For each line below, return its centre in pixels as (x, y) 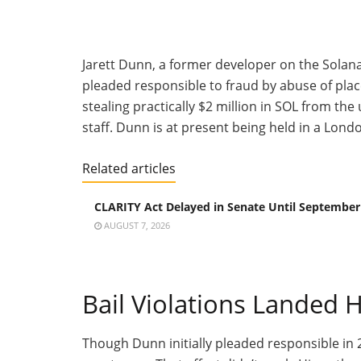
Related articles (129, 168)
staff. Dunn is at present (157, 127)
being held (264, 127)
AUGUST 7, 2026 (136, 225)
